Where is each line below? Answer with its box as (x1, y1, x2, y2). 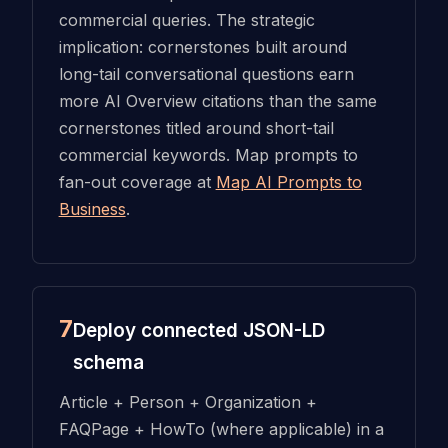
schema (72, 351, 144, 375)
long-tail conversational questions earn (58, 63, 354, 84)
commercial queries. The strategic (58, 9, 315, 30)
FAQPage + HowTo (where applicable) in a (58, 418, 384, 439)
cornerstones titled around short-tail (58, 117, 334, 138)
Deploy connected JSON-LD (72, 319, 325, 343)
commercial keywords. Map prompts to (58, 144, 358, 165)
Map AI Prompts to (215, 171, 362, 192)
